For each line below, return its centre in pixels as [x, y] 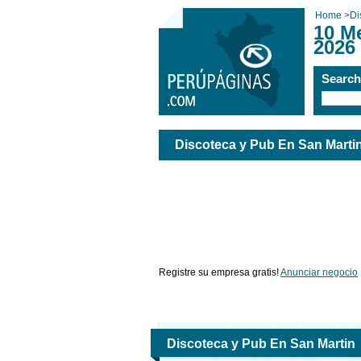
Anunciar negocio [319, 272]
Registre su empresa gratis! [220, 272]
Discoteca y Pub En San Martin [261, 344]
